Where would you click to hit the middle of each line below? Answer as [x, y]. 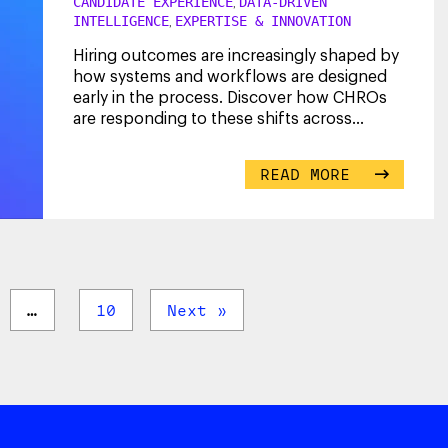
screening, [112, 139]
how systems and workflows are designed [230, 76]
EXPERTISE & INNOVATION [263, 20]
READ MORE [310, 173]
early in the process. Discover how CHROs [230, 97]
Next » [197, 309]
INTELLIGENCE [121, 20]
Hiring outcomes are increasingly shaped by [236, 55]
